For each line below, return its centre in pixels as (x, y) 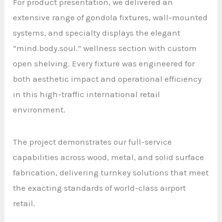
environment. (39, 109)
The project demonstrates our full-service (93, 141)
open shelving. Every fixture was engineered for (104, 63)
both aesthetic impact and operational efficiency (108, 79)
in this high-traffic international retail (87, 94)
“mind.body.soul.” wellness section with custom (105, 48)
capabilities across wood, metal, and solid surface (109, 157)
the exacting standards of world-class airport (100, 188)
